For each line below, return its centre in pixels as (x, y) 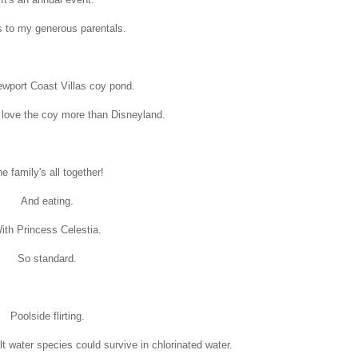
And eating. (47, 201)
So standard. (47, 258)
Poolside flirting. (47, 316)
